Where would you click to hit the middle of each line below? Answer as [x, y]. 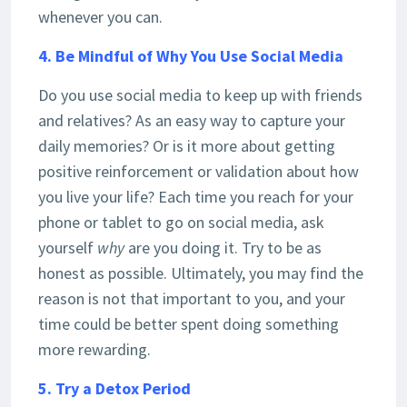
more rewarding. [94, 350]
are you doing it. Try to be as [223, 248]
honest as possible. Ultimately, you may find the [201, 273]
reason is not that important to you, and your [192, 299]
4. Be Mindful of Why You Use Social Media [191, 56]
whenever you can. [100, 17]
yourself [68, 248]
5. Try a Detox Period [114, 389]
